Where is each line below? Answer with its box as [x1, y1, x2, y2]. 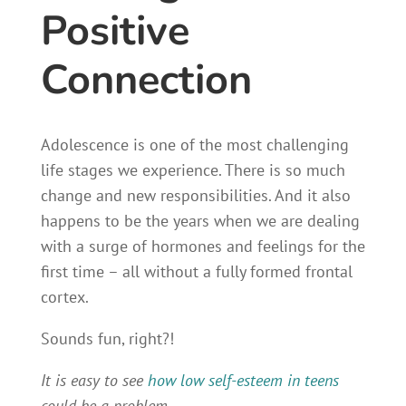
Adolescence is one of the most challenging [40, 133, 349, 155]
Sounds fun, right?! [40, 327, 174, 349]
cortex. [40, 285, 89, 307]
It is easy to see [40, 369, 148, 391]
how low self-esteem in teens [147, 369, 339, 391]
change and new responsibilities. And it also [40, 184, 351, 206]
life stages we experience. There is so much [40, 159, 345, 180]
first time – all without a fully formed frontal [40, 260, 353, 282]
